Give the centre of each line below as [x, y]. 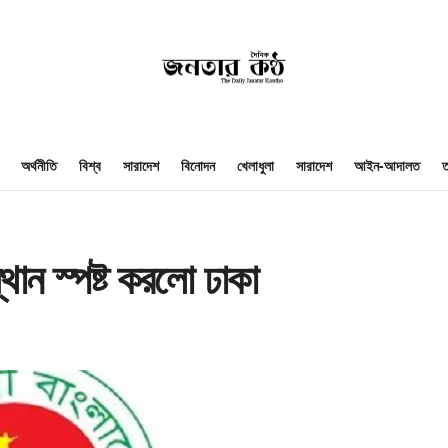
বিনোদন [197, 165]
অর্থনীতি [38, 165]
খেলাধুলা [255, 165]
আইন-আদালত [386, 165]
